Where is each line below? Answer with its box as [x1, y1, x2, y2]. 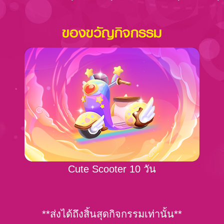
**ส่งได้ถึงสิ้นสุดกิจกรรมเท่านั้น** [42, 208, 182, 220]
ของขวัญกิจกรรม [62, 20, 162, 44]
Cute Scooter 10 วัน [68, 163, 156, 175]
